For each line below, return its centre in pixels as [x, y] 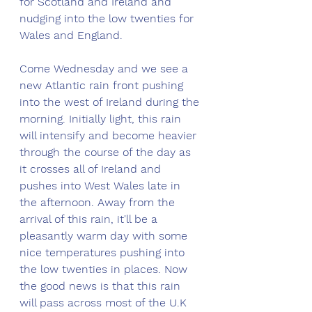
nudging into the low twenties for [108, 19]
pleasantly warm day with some [105, 236]
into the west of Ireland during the [111, 102]
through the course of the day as [107, 153]
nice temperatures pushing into [104, 253]
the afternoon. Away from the [99, 203]
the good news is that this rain [102, 286]
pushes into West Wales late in [102, 186]
